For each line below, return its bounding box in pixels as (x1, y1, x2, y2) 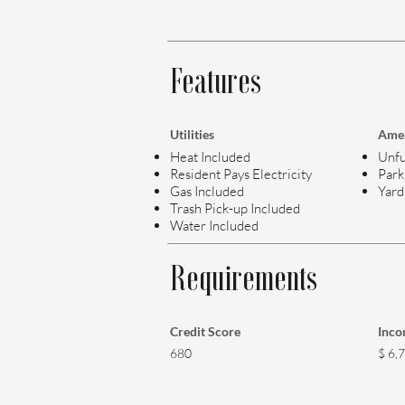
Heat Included (170, 148, 250, 165)
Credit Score (170, 324, 240, 339)
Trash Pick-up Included (170, 200, 300, 217)
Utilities (170, 127, 214, 142)
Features (170, 62, 261, 99)
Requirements (170, 259, 317, 296)
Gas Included (170, 183, 244, 200)
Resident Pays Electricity (170, 165, 312, 183)
